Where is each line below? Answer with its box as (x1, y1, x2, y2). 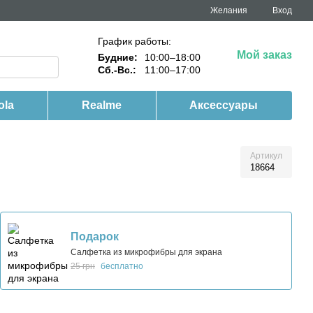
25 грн (71, 261, 95, 271)
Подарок (71, 231, 119, 242)
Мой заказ (236, 49, 292, 61)
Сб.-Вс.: (97, 64, 136, 75)
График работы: (97, 36, 171, 47)
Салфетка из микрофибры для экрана (71, 247, 222, 257)
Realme (81, 99, 122, 111)
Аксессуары (189, 99, 259, 111)
